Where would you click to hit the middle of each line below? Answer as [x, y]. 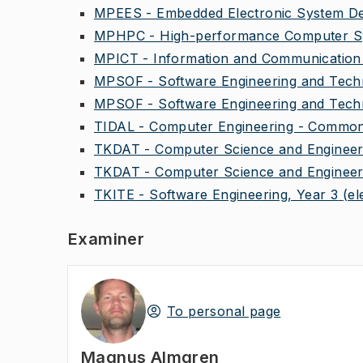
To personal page [224, 311]
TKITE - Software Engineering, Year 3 [216, 194]
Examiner [107, 239]
